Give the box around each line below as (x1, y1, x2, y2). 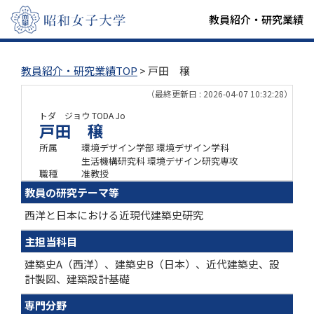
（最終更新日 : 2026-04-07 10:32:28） (146, 88, 292, 100)
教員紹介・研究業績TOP (21, 63, 137, 78)
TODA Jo (92, 109, 125, 121)
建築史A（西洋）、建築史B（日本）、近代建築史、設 (25, 257, 280, 271)
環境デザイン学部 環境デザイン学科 (81, 141, 229, 154)
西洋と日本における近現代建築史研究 (25, 207, 203, 222)
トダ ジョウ (39, 109, 90, 121)
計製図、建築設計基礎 (25, 271, 130, 286)
